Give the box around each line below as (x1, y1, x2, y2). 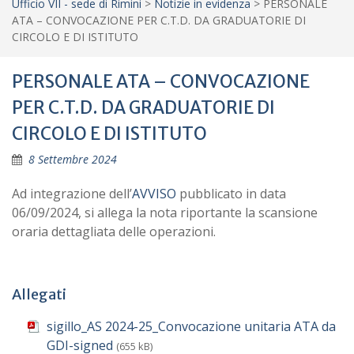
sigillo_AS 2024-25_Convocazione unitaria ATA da (47, 318, 336, 335)
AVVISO (132, 185, 176, 202)
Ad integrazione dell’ (12, 185, 132, 202)
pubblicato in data (176, 185, 286, 202)
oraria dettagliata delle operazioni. (12, 223, 216, 240)
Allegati (12, 285, 66, 303)
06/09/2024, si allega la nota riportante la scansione (12, 204, 318, 221)
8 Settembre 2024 (28, 152, 117, 167)
